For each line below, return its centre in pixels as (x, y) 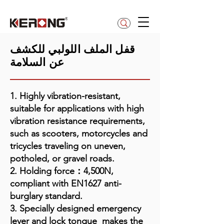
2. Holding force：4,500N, (62, 171)
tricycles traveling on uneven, (68, 146)
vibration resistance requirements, (77, 121)
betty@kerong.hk (77, 7)
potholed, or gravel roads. (62, 158)
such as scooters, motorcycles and (79, 133)
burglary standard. (46, 196)
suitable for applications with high (77, 108)
